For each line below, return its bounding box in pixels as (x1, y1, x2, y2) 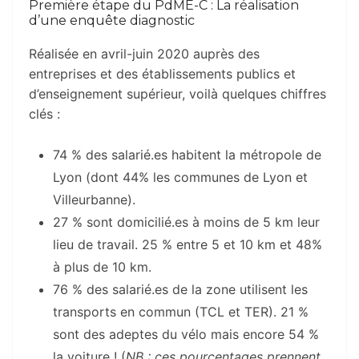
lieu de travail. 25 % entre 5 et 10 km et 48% (53, 236, 322, 252)
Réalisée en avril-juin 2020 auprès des (29, 45, 260, 62)
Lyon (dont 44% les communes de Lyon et (53, 168, 308, 185)
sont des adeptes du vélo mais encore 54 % (53, 325, 319, 342)
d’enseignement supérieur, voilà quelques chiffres (29, 85, 326, 102)
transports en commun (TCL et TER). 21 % (53, 303, 309, 320)
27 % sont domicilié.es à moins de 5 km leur (53, 213, 320, 230)
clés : (29, 105, 60, 122)
